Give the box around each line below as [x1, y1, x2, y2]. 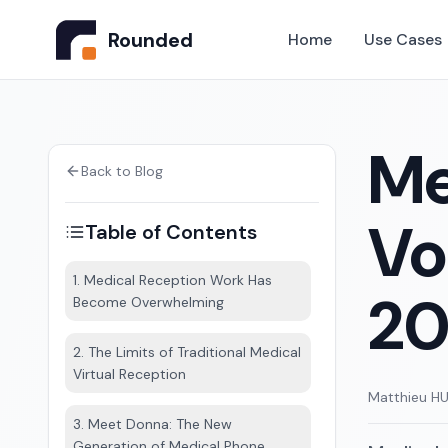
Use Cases [364, 29, 442, 50]
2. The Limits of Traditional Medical [73, 343, 301, 361]
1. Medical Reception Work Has [73, 271, 272, 289]
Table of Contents [85, 219, 257, 245]
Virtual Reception [73, 365, 186, 383]
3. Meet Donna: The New [73, 415, 232, 433]
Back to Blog [81, 162, 163, 180]
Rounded [108, 26, 193, 53]
